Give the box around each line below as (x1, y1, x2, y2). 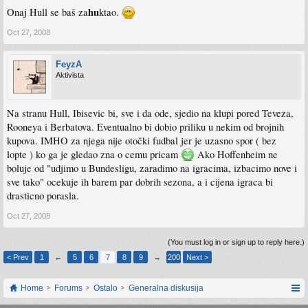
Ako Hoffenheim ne (195, 148, 278, 162)
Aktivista (56, 71, 84, 80)
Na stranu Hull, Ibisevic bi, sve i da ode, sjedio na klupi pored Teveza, (7, 107, 294, 120)
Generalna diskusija (129, 283, 203, 294)
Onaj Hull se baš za (7, 5, 88, 19)
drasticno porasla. (7, 189, 79, 203)
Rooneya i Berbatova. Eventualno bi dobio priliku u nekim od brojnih (7, 120, 284, 134)
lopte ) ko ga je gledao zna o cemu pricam (7, 148, 181, 162)
